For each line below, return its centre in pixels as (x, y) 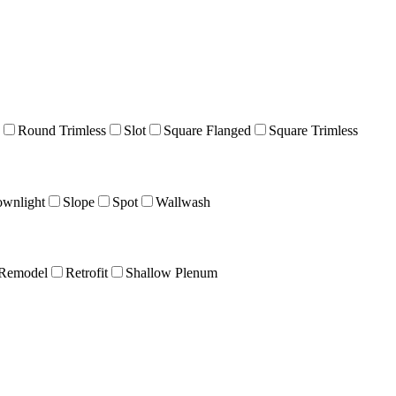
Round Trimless (62, 131)
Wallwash (183, 202)
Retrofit (87, 273)
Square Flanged (207, 131)
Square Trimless (313, 131)
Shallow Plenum (171, 273)
